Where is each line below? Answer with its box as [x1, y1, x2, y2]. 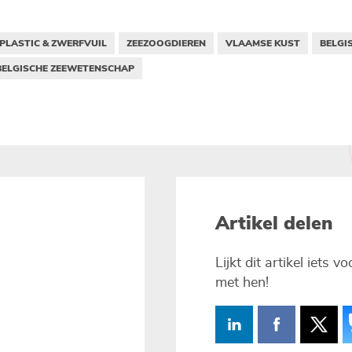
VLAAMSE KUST [225, 36, 300, 49]
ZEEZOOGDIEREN [126, 36, 206, 49]
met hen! [215, 275, 269, 290]
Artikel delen [215, 210, 333, 236]
